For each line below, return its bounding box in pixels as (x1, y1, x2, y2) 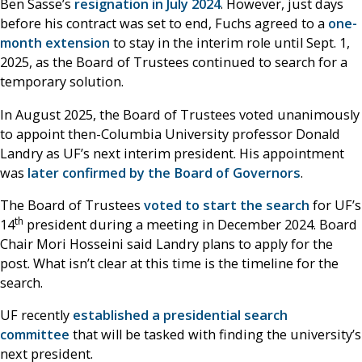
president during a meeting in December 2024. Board (23, 215, 357, 234)
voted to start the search (144, 196, 309, 214)
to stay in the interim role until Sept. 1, (110, 34, 350, 53)
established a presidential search (73, 306, 288, 325)
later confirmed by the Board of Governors (27, 163, 301, 182)
